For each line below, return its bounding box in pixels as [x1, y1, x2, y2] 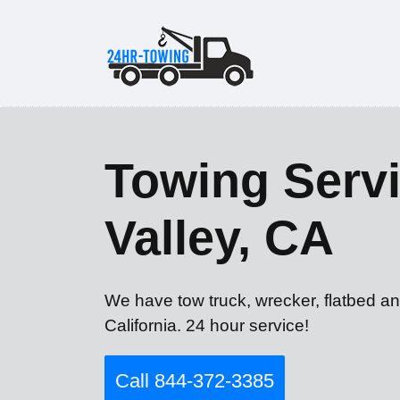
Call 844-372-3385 [115, 370, 274, 393]
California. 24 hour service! [104, 316, 309, 335]
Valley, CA [104, 211, 334, 264]
